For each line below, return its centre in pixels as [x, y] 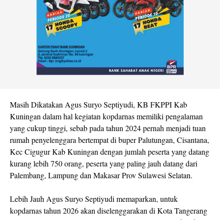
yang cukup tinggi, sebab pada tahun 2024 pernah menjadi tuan [108, 128]
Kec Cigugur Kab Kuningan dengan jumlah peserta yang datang [110, 151]
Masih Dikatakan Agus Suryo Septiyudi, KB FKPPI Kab [98, 104]
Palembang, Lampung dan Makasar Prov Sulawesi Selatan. [101, 175]
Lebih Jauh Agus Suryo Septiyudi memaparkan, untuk [94, 198]
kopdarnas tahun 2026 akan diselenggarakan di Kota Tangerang [109, 210]
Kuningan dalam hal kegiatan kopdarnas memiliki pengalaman [106, 116]
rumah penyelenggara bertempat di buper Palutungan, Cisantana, [110, 139]
